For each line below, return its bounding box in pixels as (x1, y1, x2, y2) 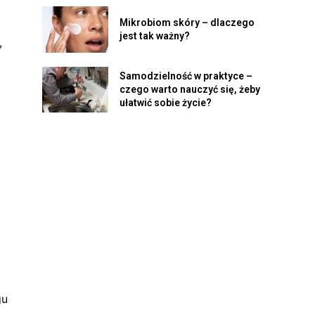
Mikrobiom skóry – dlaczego (119, 17, 255, 29)
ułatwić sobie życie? (119, 97, 212, 109)
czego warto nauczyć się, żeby (119, 84, 260, 96)
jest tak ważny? (119, 30, 190, 42)
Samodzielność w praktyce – (119, 70, 252, 82)
